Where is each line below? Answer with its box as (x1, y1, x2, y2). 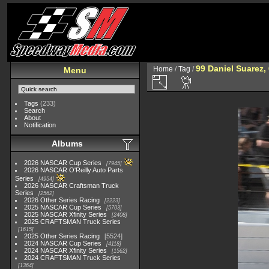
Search (24, 107, 46, 114)
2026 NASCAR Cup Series (24, 159, 102, 166)
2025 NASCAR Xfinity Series (24, 211, 107, 218)
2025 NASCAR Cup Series (24, 204, 102, 211)
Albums (52, 139, 83, 148)
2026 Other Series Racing (24, 196, 100, 204)
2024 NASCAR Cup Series (24, 240, 102, 247)
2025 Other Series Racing (24, 232, 100, 240)
